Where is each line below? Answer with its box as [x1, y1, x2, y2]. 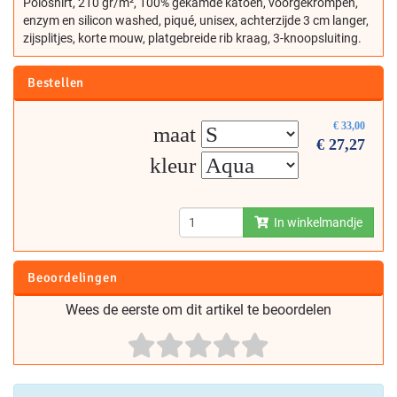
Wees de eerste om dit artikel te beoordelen [66, 301, 331, 319]
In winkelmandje [269, 215, 362, 230]
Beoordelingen [27, 269, 118, 286]
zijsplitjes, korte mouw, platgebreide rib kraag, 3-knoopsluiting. [23, 31, 362, 46]
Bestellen [27, 74, 85, 91]
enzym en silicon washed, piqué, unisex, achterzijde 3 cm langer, [23, 13, 369, 28]
